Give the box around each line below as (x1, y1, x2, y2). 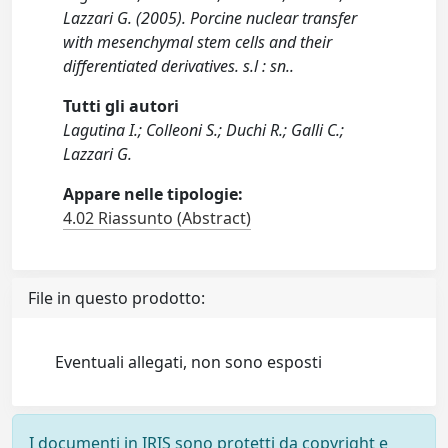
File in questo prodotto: (28, 287, 205, 309)
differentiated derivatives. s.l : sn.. (63, 55, 295, 77)
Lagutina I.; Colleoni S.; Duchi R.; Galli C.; (63, 119, 345, 141)
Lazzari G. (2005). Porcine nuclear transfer (63, 7, 358, 29)
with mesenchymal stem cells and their (63, 31, 333, 53)
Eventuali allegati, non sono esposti (55, 351, 323, 373)
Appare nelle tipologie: (63, 183, 244, 205)
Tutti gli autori (63, 95, 180, 117)
